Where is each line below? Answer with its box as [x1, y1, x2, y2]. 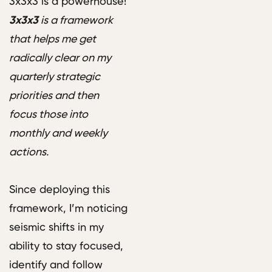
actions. [9, 147, 49, 158]
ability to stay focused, [9, 241, 123, 253]
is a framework [38, 15, 113, 27]
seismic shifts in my [9, 222, 104, 234]
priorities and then [9, 90, 99, 102]
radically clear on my [9, 53, 111, 64]
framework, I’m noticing [9, 203, 127, 215]
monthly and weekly [9, 128, 107, 140]
